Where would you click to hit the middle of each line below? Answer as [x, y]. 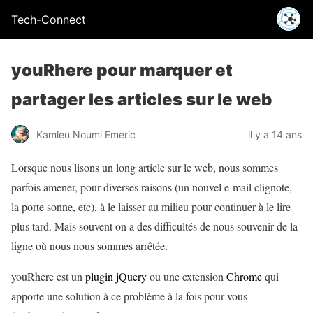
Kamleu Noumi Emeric [86, 134]
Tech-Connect [49, 20]
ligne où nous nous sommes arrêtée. [89, 246]
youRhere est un [48, 276]
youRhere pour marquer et [122, 70]
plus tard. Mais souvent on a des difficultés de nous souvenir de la [154, 226]
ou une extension [187, 276]
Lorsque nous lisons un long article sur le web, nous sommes [145, 167]
